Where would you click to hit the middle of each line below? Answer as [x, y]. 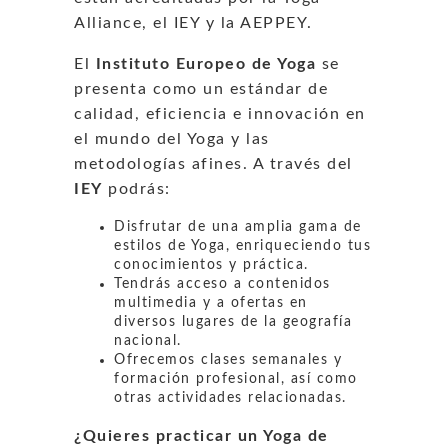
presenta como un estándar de [201, 88]
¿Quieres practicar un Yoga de [201, 435]
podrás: [136, 188]
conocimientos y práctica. [211, 264]
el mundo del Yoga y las [172, 138]
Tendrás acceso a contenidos [222, 283]
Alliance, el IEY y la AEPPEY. [193, 22]
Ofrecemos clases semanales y [228, 359]
